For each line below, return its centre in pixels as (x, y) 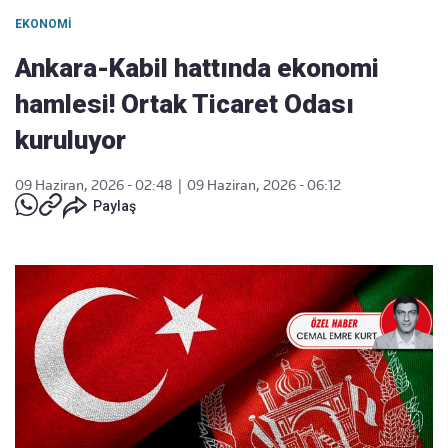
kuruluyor (70, 140)
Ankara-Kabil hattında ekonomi (197, 68)
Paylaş (114, 206)
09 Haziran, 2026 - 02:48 (94, 185)
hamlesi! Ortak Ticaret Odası (184, 104)
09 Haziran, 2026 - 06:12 (264, 185)
